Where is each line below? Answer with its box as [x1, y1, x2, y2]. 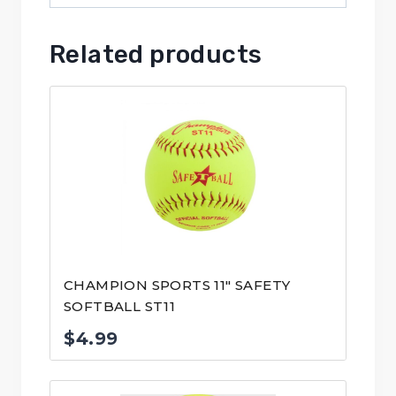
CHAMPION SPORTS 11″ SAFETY [64, 277, 291, 294]
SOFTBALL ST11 [64, 298, 176, 316]
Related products [49, 40, 263, 70]
